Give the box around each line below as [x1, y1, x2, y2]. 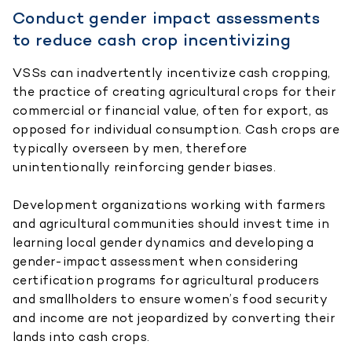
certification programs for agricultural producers [13, 271, 320, 288]
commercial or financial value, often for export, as [13, 101, 329, 119]
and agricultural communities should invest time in [13, 214, 330, 232]
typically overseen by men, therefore [13, 139, 247, 156]
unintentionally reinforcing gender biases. [13, 158, 276, 175]
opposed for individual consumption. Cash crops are [13, 120, 340, 137]
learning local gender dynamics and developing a [13, 233, 314, 251]
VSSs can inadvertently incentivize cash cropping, [13, 64, 331, 81]
